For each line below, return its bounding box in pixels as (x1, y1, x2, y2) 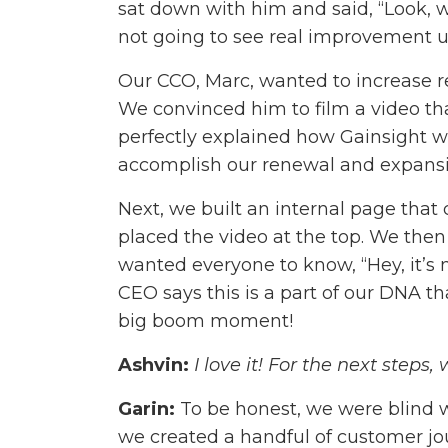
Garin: (118, 398, 180, 421)
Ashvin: (118, 354, 189, 377)
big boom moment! (118, 310, 293, 333)
